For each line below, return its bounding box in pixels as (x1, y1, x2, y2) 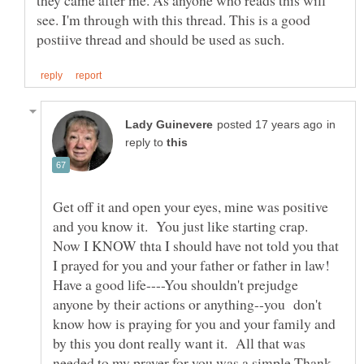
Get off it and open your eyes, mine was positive (53, 197, 328, 217)
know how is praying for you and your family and (53, 314, 336, 334)
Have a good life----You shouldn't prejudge (53, 275, 298, 295)
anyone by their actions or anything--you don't (53, 294, 322, 314)
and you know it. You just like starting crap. (53, 216, 313, 236)
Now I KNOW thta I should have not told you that (53, 236, 339, 256)
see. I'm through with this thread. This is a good (37, 10, 310, 30)
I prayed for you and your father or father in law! (53, 255, 335, 275)
